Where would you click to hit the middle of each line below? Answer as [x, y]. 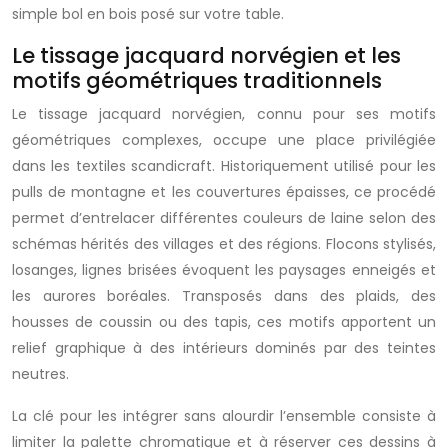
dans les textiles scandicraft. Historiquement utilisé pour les [224, 166]
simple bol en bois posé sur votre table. [148, 14]
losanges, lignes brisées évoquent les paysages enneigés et [224, 270]
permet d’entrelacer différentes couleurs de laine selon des [224, 218]
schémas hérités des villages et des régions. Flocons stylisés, [224, 244]
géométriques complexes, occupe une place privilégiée [224, 140]
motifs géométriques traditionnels [197, 80]
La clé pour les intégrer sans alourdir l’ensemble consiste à [224, 416]
